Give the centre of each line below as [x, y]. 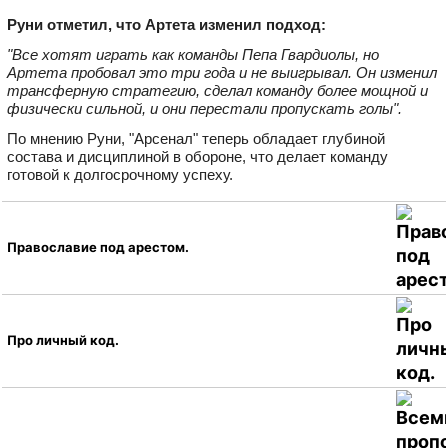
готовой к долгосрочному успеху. [120, 174]
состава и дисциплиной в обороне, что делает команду [197, 156]
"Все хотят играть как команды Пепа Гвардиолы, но [193, 54]
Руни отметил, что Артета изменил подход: [166, 24]
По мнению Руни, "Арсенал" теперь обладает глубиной [196, 138]
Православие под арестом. [98, 247]
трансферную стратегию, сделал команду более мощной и [217, 90]
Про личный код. [63, 340]
